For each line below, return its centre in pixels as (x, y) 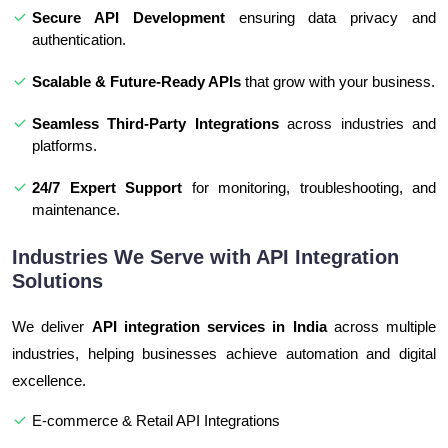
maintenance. (76, 210)
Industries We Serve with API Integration (205, 257)
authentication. (79, 40)
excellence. (49, 381)
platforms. (64, 146)
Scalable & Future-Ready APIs (136, 82)
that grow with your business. (338, 82)
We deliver (52, 327)
